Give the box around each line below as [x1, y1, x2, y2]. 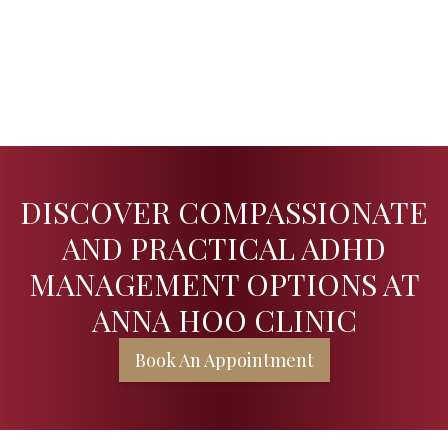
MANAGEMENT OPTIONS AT [28, 263, 420, 304]
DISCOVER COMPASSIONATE [20, 191, 428, 232]
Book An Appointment [134, 347, 314, 372]
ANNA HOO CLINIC [91, 299, 357, 340]
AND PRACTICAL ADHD [62, 227, 386, 268]
